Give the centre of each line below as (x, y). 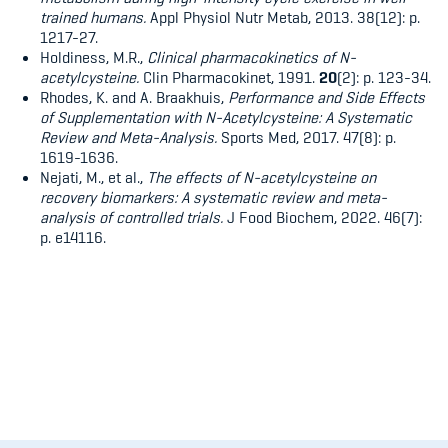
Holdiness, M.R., (93, 57)
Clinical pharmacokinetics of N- (251, 57)
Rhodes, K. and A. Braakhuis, (134, 97)
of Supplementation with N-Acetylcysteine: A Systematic (226, 117)
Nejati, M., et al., (93, 177)
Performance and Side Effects (326, 97)
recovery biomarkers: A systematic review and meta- (213, 197)
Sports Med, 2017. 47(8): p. (306, 137)
